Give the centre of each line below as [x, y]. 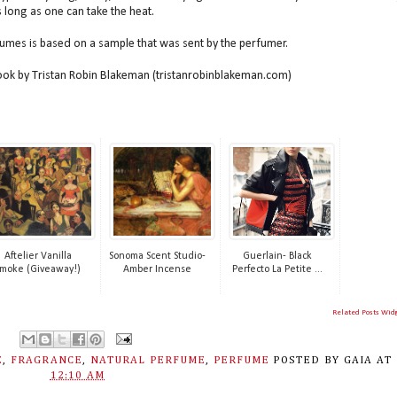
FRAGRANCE [47, 360]
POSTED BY [308, 360]
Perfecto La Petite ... [277, 270]
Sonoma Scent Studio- [157, 257]
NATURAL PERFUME [148, 360]
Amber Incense [157, 270]
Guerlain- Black [277, 257]
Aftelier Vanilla [38, 257]
